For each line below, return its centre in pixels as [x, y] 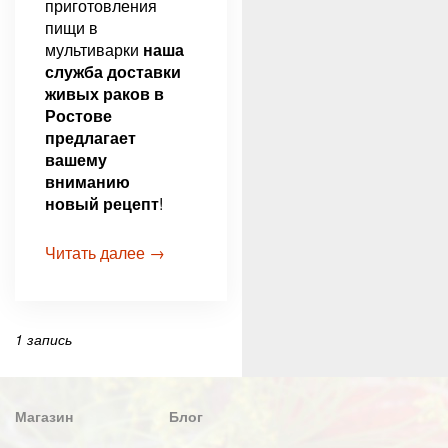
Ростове [78, 115]
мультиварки [94, 49]
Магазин [44, 415]
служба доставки [113, 71]
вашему [76, 159]
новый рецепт [102, 203]
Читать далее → [105, 252]
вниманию [87, 181]
